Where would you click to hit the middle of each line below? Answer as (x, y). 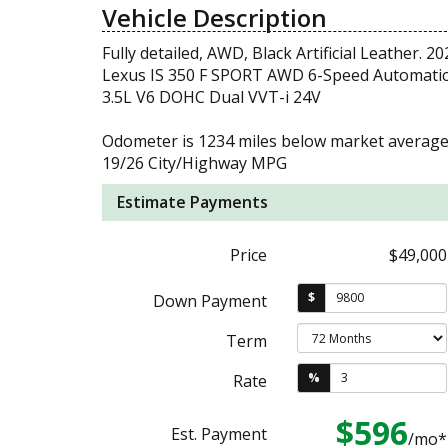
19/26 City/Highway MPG (194, 162)
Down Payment (210, 300)
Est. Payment (219, 433)
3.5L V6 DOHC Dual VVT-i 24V (211, 96)
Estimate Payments (192, 201)
